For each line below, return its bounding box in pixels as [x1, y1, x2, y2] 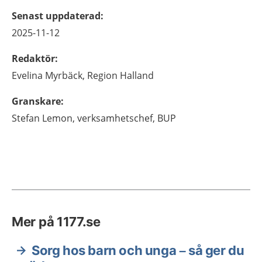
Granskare [12, 94, 61, 108]
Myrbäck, [45, 68, 85, 82]
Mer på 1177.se [12, 213, 101, 229]
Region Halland [87, 68, 154, 82]
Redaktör [12, 51, 55, 65]
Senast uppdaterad [12, 9, 101, 22]
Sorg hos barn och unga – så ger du [32, 242, 244, 258]
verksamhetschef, [77, 111, 155, 125]
